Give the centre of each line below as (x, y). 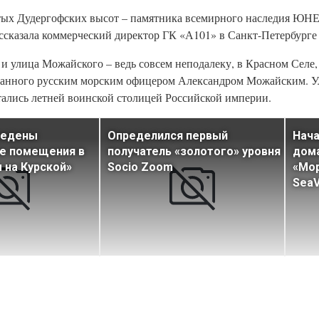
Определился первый (168, 136)
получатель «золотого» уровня (194, 152)
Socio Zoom (140, 167)
